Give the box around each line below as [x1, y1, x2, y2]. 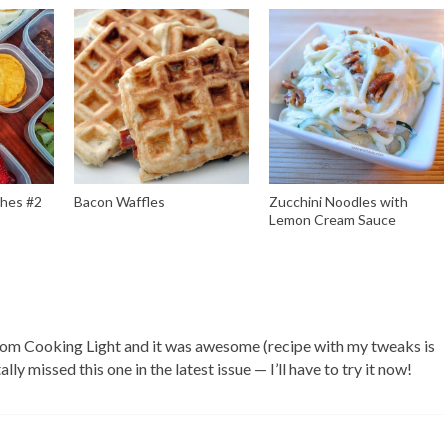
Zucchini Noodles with [269, 193, 408, 210]
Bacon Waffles [74, 193, 165, 210]
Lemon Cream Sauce [269, 211, 396, 228]
